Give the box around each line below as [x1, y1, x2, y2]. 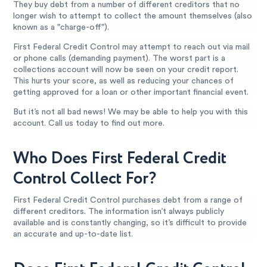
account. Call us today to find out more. [13, 119, 165, 128]
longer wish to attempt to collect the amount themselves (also [13, 11, 253, 20]
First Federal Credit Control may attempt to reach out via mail [13, 42, 250, 51]
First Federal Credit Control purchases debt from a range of [13, 195, 243, 204]
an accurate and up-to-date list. [13, 229, 133, 238]
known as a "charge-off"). [13, 23, 110, 32]
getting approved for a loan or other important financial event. [13, 88, 249, 97]
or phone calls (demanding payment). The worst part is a [13, 54, 226, 63]
